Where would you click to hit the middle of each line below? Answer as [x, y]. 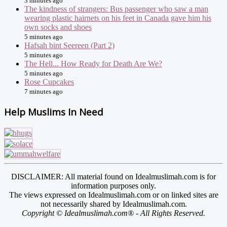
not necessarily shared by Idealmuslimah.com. [113, 204]
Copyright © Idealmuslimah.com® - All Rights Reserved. [113, 213]
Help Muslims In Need [54, 111]
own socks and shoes [58, 27]
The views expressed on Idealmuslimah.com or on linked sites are [113, 195]
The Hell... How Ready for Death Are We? [93, 64]
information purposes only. [113, 185]
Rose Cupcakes [49, 82]
